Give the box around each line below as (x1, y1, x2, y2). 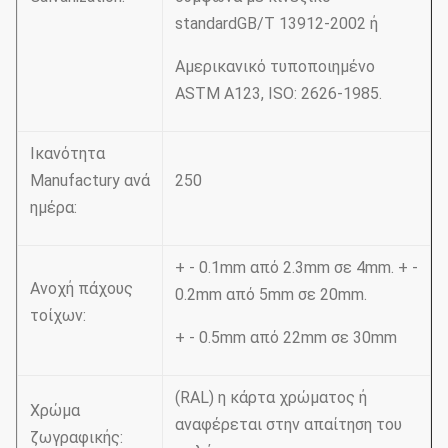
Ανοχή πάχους (30, 279, 133, 298)
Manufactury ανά (30, 171, 150, 190)
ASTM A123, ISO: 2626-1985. (175, 84, 382, 103)
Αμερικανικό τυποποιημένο (175, 57, 375, 76)
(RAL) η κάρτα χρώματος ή (175, 388, 367, 407)
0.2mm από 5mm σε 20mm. (175, 285, 367, 304)
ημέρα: (30, 198, 77, 217)
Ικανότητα (30, 144, 105, 163)
